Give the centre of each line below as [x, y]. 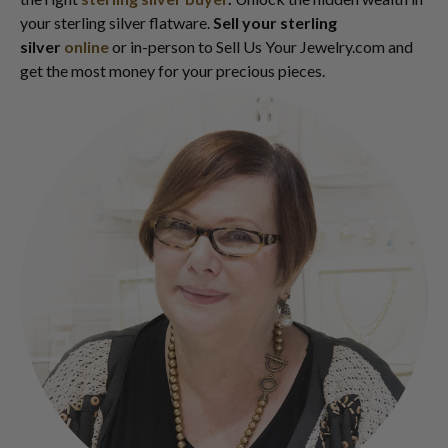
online [88, 46]
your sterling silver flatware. [116, 22]
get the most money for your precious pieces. [174, 70]
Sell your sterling [275, 22]
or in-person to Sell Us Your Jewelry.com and [262, 46]
